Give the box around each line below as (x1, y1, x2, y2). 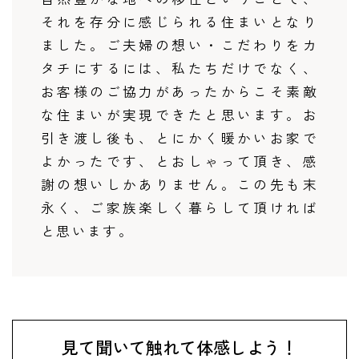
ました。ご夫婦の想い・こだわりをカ (40, 35, 319, 55)
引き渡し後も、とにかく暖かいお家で (40, 128, 319, 148)
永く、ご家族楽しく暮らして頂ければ (40, 198, 319, 218)
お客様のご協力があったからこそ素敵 (40, 82, 319, 102)
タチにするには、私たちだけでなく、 (40, 58, 319, 79)
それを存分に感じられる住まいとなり (40, 12, 319, 32)
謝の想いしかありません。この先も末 (40, 175, 319, 195)
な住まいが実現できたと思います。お (40, 105, 319, 125)
